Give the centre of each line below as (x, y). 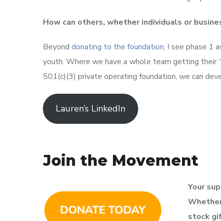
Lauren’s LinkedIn (90, 109)
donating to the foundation (118, 47)
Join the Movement (121, 161)
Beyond (57, 47)
